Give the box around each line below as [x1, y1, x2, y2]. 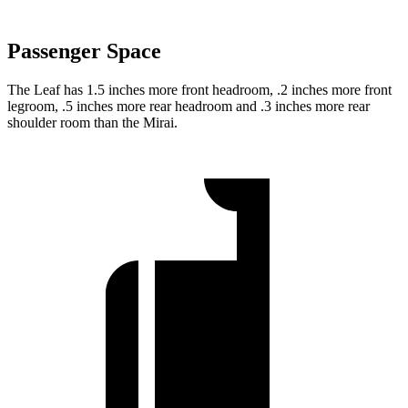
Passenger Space [7, 39, 161, 64]
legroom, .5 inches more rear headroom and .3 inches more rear [7, 98, 370, 115]
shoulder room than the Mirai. [7, 115, 178, 131]
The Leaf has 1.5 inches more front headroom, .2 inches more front [7, 82, 392, 98]
